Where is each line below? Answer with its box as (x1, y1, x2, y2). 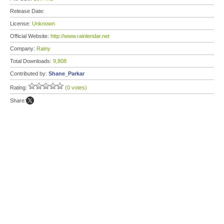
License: (10, 20, 32, 26)
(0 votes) (65, 84, 87, 90)
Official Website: (10, 33, 50, 39)
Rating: (10, 84, 28, 90)
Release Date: (10, 8, 46, 14)
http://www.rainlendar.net (50, 33, 109, 39)
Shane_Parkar (48, 70, 84, 76)
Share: (10, 97, 26, 103)
